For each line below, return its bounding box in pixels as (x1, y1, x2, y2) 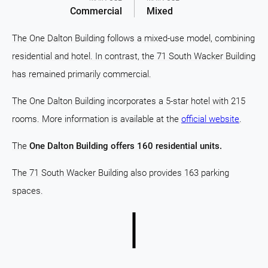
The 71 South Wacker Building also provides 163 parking (12, 167, 229, 178)
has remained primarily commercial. (12, 69, 151, 80)
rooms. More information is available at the (12, 114, 181, 124)
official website (181, 114, 239, 124)
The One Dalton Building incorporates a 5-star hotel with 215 (12, 96, 245, 106)
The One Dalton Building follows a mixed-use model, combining (12, 33, 255, 44)
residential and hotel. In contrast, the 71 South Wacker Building (12, 51, 255, 62)
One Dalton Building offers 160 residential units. (29, 141, 222, 151)
